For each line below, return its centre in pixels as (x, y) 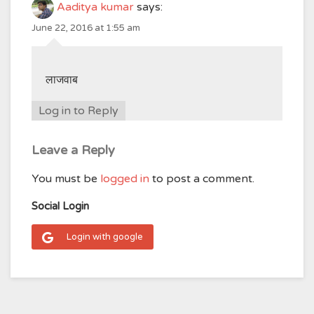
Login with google (105, 237)
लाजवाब (62, 80)
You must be (66, 179)
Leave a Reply (73, 150)
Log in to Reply (78, 111)
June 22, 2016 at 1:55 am (86, 28)
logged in (125, 179)
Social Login (60, 206)
